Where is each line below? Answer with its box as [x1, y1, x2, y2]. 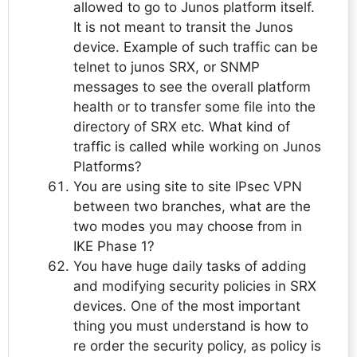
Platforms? [73, 159, 142, 175]
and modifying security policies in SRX [73, 278, 316, 295]
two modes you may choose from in [73, 218, 302, 235]
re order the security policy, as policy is [73, 338, 321, 355]
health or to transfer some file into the [73, 99, 316, 116]
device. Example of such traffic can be [73, 39, 318, 56]
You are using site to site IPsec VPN [73, 178, 302, 195]
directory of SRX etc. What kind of [73, 119, 290, 135]
